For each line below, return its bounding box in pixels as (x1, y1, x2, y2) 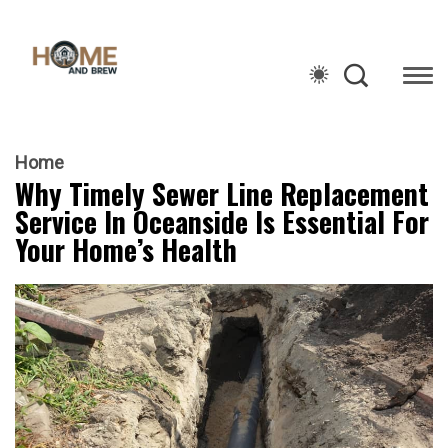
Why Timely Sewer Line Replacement (15, 173, 429, 215)
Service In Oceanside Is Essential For (15, 201, 429, 243)
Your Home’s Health (15, 229, 237, 271)
